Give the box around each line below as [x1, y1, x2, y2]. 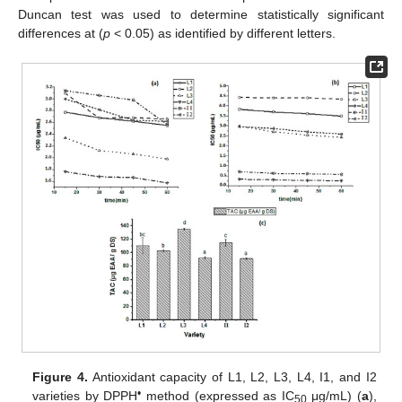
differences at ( [18, 25, 103, 40]
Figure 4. [32, 370, 88, 385]
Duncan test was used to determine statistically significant [18, 6, 384, 22]
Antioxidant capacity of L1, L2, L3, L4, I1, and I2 [88, 370, 377, 385]
